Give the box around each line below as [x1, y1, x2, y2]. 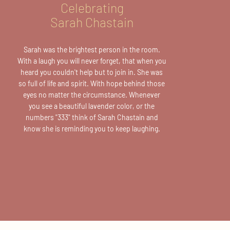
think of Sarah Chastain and [70, 113, 158, 122]
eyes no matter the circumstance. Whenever [23, 90, 160, 99]
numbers [25, 113, 55, 122]
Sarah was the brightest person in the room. [23, 45, 160, 54]
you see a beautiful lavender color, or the [29, 102, 155, 110]
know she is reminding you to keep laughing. [23, 124, 160, 133]
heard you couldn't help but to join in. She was [21, 68, 163, 76]
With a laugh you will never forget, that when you [17, 56, 166, 65]
